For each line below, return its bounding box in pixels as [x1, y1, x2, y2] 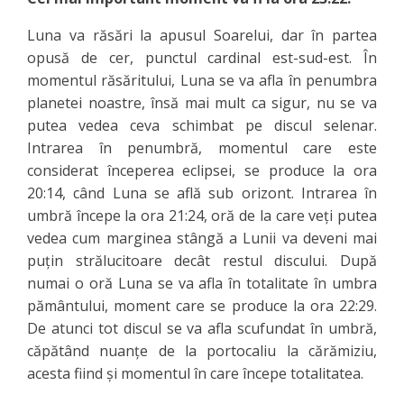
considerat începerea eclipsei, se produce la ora [27, 161, 377, 181]
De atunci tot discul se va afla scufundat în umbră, [27, 318, 377, 339]
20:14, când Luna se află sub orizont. [27, 183, 301, 204]
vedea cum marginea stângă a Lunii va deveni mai [27, 228, 377, 249]
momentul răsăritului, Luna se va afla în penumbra [27, 70, 377, 91]
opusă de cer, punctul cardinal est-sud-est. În [27, 48, 377, 69]
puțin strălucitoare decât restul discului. [27, 251, 340, 271]
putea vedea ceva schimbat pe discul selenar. [27, 115, 377, 136]
